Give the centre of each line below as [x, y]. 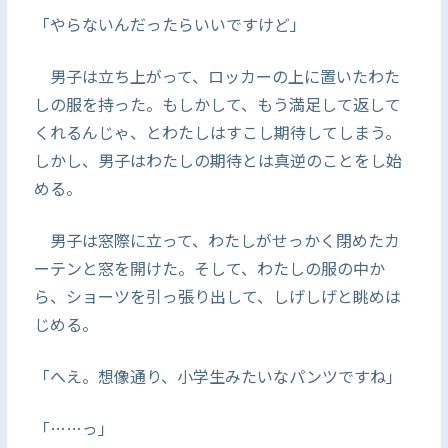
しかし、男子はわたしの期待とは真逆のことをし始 [217, 160]
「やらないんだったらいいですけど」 [169, 24]
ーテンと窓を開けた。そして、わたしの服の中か [209, 268]
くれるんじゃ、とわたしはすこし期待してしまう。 [217, 132]
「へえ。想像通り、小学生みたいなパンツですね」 [217, 376]
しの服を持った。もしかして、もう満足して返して [217, 104]
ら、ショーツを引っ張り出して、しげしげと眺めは [217, 296]
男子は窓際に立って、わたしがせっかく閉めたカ [216, 240]
